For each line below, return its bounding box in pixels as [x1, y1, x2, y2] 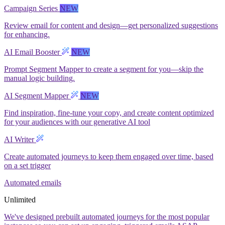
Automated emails [4, 178, 61, 187]
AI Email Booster [4, 47, 62, 56]
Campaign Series [4, 4, 60, 13]
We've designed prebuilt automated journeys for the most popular [4, 212, 209, 221]
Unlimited [4, 195, 36, 204]
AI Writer [4, 135, 36, 144]
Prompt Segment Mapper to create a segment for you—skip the [4, 64, 203, 73]
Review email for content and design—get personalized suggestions [4, 21, 218, 30]
